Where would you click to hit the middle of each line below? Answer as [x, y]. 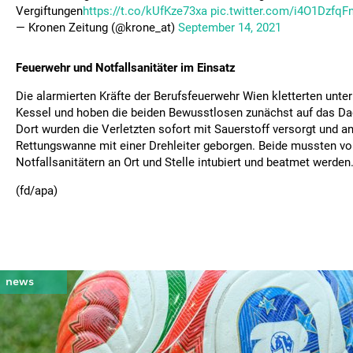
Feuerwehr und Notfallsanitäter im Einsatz [126, 68]
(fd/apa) [37, 191]
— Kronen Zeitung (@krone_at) [97, 28]
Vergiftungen [49, 11]
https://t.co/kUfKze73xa [145, 11]
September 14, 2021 [230, 28]
